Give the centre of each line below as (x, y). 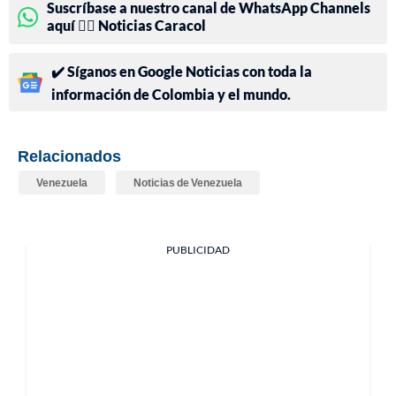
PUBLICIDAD (198, 250)
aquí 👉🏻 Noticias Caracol (126, 26)
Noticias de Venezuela (188, 183)
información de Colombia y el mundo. (171, 95)
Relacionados (69, 156)
